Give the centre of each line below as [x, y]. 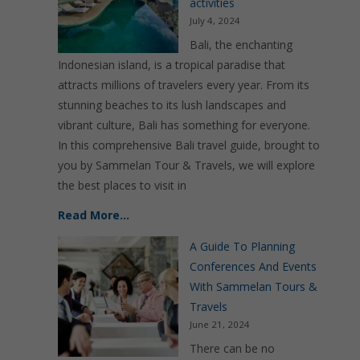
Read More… [94, 215]
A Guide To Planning [242, 246]
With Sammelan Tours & [254, 286]
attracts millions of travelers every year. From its [184, 85]
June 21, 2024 [220, 324]
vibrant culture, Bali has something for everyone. [184, 125]
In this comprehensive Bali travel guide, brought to [189, 145]
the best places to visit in [122, 185]
